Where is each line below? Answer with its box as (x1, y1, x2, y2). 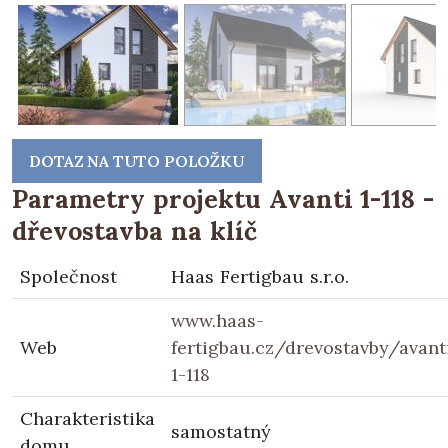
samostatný (171, 420, 271, 444)
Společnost (20, 265, 117, 289)
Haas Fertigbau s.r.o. (171, 265, 349, 289)
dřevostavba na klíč (12, 215, 257, 248)
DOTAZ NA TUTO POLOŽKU (29, 151, 245, 172)
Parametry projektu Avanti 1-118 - (12, 183, 435, 216)
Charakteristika (20, 407, 155, 431)
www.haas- (171, 309, 264, 333)
